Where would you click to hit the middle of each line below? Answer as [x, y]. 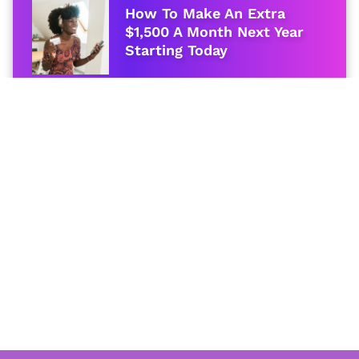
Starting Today [177, 50]
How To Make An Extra [206, 14]
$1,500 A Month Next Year [215, 32]
